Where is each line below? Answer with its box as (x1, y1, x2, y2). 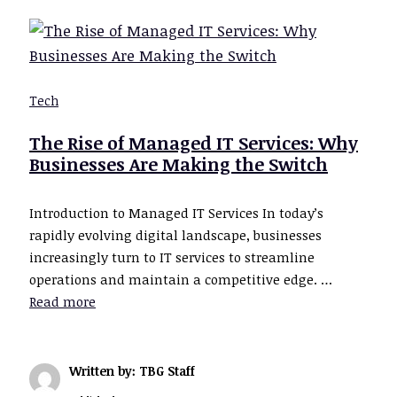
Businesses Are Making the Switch (29, 151, 328, 176)
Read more (29, 292, 96, 311)
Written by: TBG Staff (69, 362, 195, 380)
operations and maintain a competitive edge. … (29, 270, 332, 289)
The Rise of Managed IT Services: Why (29, 129, 358, 155)
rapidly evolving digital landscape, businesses (29, 226, 322, 245)
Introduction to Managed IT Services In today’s (29, 204, 323, 222)
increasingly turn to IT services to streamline (29, 248, 315, 267)
